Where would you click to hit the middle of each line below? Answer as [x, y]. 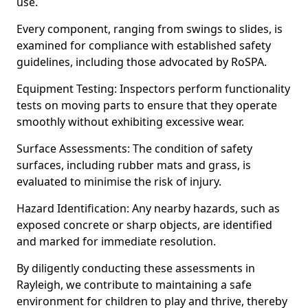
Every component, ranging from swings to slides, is [150, 29]
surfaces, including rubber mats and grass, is [134, 165]
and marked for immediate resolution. [116, 241]
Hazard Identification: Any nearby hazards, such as [148, 208]
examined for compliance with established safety [144, 45]
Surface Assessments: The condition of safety [134, 148]
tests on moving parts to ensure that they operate [147, 105]
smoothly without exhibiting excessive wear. [130, 122]
